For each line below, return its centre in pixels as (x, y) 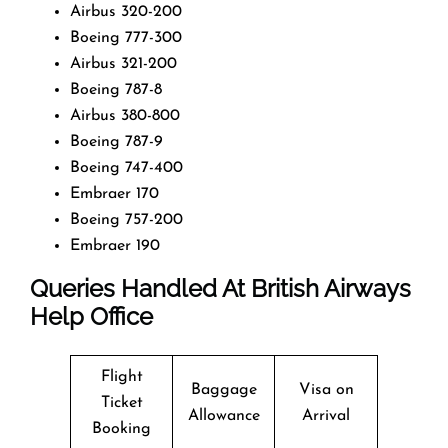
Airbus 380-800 (125, 115)
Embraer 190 (115, 245)
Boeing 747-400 (126, 167)
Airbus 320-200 (126, 11)
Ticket (121, 402)
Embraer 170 (114, 193)
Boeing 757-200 (126, 219)
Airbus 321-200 (123, 63)
